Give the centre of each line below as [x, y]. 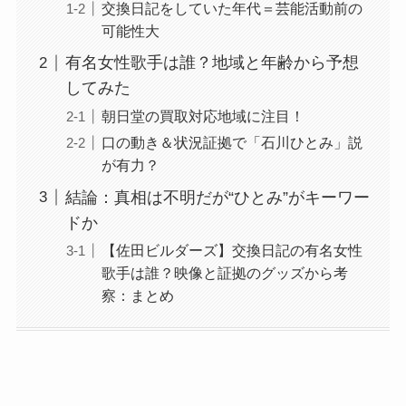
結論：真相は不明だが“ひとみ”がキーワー [217, 197]
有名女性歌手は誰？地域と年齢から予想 [212, 63]
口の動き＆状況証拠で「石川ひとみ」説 [232, 142]
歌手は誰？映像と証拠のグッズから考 [224, 272]
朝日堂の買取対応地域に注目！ [203, 116]
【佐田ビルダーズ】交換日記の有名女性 [232, 250]
